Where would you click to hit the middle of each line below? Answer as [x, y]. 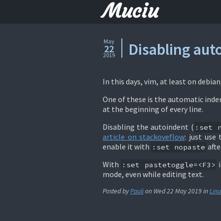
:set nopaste [179, 147]
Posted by [116, 191]
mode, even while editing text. [153, 174]
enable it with [127, 146]
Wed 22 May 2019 [178, 191]
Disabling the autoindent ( [148, 127]
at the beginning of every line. [153, 109]
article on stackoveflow [144, 136]
